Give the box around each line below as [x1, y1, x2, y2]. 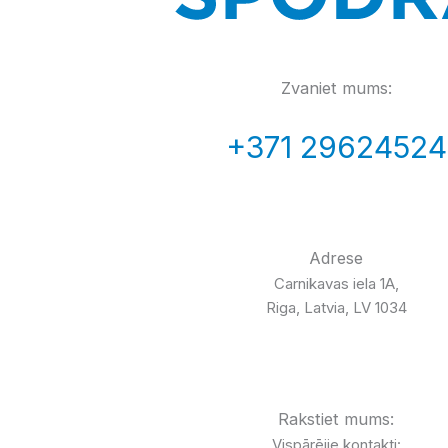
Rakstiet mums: [278, 408, 395, 429]
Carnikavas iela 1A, [273, 273, 399, 293]
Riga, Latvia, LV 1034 [265, 297, 407, 317]
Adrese [309, 247, 364, 268]
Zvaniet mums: [280, 78, 392, 99]
